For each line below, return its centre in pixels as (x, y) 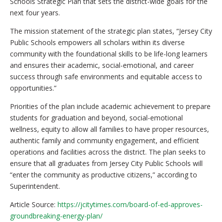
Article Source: (34, 205)
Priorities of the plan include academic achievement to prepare (110, 107)
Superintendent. (35, 186)
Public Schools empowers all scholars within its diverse (97, 43)
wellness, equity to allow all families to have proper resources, (110, 129)
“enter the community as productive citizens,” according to (104, 175)
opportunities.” (33, 88)
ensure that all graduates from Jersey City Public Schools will (106, 164)
